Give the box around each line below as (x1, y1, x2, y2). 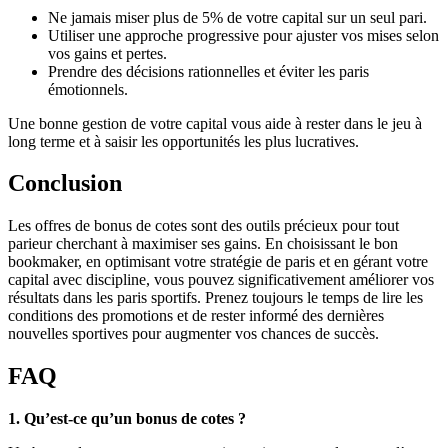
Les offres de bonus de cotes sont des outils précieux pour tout (8, 217, 399, 235)
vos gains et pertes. (48, 44, 167, 62)
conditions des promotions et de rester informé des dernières (8, 307, 384, 325)
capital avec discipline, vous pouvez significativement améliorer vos (8, 271, 434, 289)
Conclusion (8, 170, 122, 197)
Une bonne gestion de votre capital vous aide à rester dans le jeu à (8, 114, 422, 132)
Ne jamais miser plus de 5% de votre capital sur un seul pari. (48, 8, 427, 26)
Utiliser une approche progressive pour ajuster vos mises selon (48, 26, 439, 44)
